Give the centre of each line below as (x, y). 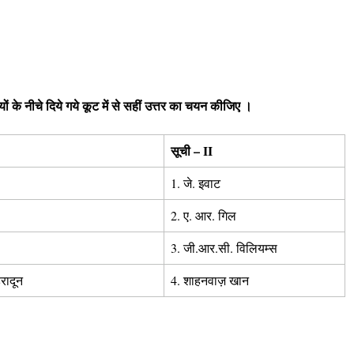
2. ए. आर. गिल (203, 215)
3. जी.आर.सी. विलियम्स (224, 247)
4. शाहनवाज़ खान (210, 280)
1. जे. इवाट (196, 183)
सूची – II (192, 150)
